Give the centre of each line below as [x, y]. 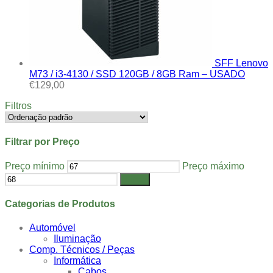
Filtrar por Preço [42, 141]
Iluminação [77, 239]
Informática [77, 261]
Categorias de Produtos [60, 204]
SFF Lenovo [241, 63]
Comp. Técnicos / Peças [82, 250]
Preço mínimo [35, 166]
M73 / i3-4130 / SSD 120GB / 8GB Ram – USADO [137, 74]
